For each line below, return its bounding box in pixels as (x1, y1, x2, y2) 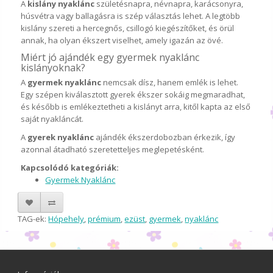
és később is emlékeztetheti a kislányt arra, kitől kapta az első (21, 101, 251, 113)
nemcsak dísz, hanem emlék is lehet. (101, 77, 239, 88)
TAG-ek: (18, 213, 49, 225)
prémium (88, 213, 121, 225)
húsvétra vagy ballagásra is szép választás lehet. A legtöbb (21, 10, 241, 22)
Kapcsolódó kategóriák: (21, 162, 119, 174)
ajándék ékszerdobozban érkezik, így (94, 132, 236, 143)
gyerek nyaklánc (27, 132, 94, 143)
